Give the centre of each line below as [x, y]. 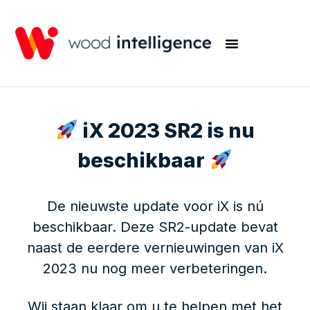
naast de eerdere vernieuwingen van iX [155, 248]
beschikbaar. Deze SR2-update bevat [155, 227]
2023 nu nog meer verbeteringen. [155, 269]
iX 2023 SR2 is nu [167, 131]
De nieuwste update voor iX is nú [155, 207]
